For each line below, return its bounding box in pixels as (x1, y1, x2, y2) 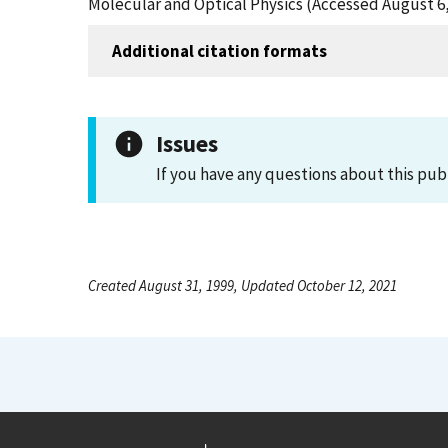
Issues (156, 129, 218, 158)
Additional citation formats (112, 39, 327, 62)
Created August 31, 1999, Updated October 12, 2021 (88, 276, 397, 295)
